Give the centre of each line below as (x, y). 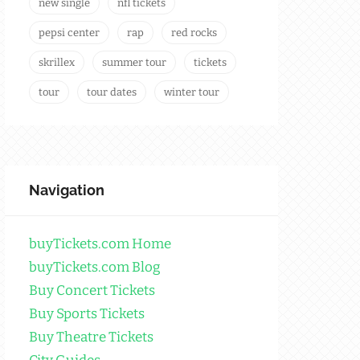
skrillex (57, 63)
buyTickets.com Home (100, 244)
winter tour (192, 92)
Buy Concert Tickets (92, 291)
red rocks (194, 33)
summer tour (134, 63)
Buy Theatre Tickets (91, 337)
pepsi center (69, 33)
